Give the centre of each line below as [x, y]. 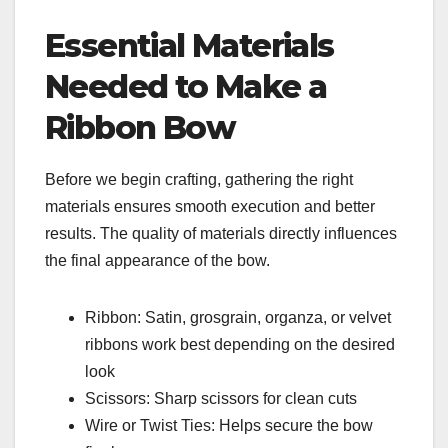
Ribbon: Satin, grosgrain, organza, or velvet [238, 317]
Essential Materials [189, 45]
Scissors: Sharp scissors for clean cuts [221, 398]
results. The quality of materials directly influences [221, 233]
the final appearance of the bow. [157, 260]
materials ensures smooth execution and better [210, 206]
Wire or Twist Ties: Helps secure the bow [229, 425]
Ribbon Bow [140, 127]
